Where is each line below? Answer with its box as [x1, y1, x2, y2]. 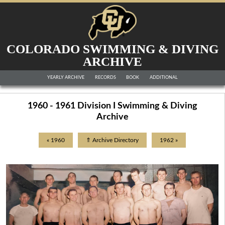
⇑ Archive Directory [86, 137, 139, 143]
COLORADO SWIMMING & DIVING [7, 42, 218, 56]
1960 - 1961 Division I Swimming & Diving [27, 101, 197, 110]
